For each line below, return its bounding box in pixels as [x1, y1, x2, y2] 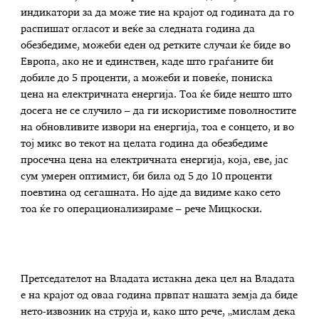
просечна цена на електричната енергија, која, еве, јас [21, 155, 289, 166]
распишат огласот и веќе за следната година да [21, 24, 256, 35]
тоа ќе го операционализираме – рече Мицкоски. [21, 204, 266, 215]
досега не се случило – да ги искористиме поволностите [21, 106, 297, 117]
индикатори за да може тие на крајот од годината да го [21, 8, 295, 19]
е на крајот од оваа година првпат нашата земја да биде [21, 291, 298, 301]
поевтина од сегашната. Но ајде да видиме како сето [21, 188, 281, 199]
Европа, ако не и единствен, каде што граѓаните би [21, 57, 274, 68]
